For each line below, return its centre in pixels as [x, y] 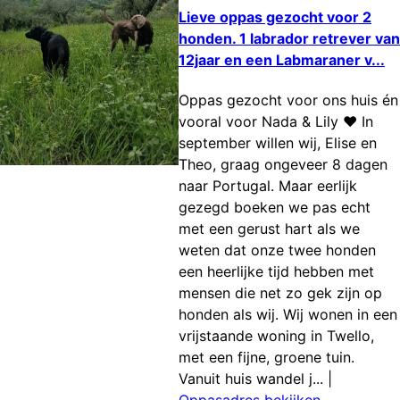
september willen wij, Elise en [278, 142]
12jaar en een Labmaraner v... [282, 59]
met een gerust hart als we [269, 228]
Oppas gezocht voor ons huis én [288, 100]
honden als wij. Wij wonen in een [288, 314]
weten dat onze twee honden [277, 250]
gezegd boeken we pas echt [275, 207]
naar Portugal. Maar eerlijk [268, 185]
